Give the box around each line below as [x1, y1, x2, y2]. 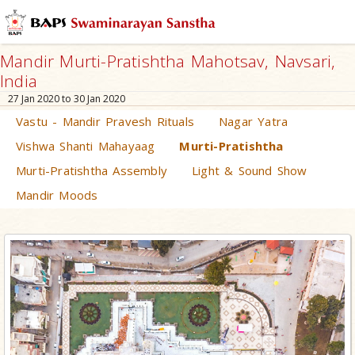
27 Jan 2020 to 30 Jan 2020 [8, 92, 125, 105]
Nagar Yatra [219, 113, 288, 129]
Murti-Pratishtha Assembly [16, 162, 167, 178]
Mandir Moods [16, 187, 98, 203]
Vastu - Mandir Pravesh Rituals [16, 113, 194, 129]
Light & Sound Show [192, 162, 307, 178]
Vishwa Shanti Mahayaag [16, 138, 155, 154]
